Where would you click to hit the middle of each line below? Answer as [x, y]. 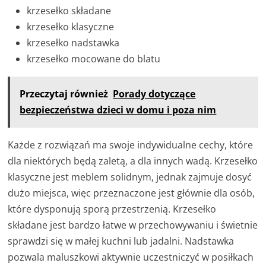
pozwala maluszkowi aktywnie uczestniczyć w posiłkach [131, 257]
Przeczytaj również [64, 94]
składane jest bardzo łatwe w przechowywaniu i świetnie [133, 225]
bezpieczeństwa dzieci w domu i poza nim [118, 110]
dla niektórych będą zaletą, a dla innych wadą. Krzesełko [133, 161]
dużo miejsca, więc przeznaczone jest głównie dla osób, [132, 193]
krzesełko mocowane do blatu [94, 58]
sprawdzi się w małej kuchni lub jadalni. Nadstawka [121, 241]
